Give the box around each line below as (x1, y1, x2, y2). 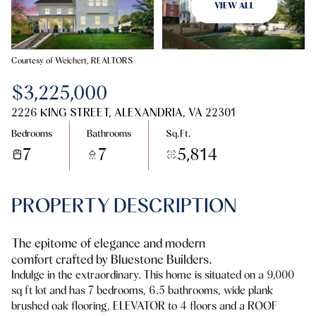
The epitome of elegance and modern (11, 236, 205, 250)
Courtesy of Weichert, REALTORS (11, 55, 133, 66)
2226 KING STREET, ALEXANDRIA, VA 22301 (11, 106, 236, 119)
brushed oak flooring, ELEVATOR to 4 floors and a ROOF (11, 299, 277, 312)
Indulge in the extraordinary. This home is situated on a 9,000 (11, 268, 294, 281)
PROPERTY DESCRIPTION (11, 193, 237, 217)
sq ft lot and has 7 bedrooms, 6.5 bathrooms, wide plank (11, 284, 273, 297)
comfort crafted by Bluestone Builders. (11, 252, 212, 267)
